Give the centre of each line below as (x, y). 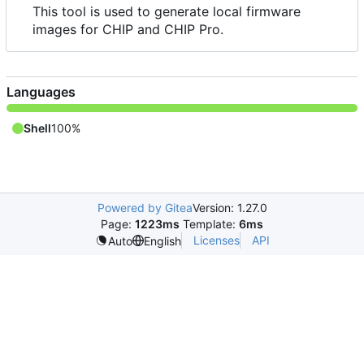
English (162, 240)
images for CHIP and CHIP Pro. (128, 29)
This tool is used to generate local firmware (167, 11)
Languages (41, 91)
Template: (209, 224)
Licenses (216, 240)
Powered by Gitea (145, 208)
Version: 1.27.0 (230, 208)
